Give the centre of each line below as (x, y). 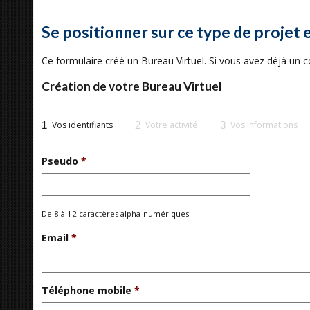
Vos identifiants (82, 125)
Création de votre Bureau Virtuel (132, 86)
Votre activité (172, 125)
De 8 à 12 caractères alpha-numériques (115, 213)
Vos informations (264, 125)
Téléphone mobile (86, 290)
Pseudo (60, 161)
